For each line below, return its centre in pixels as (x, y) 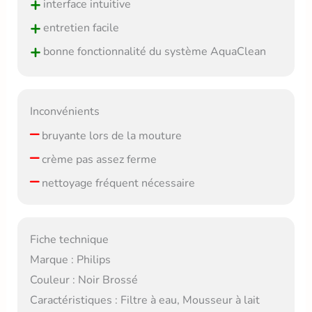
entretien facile (79, 28)
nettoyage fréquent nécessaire (117, 183)
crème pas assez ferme (97, 159)
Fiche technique (69, 240)
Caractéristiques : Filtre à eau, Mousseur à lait (145, 301)
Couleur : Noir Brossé (84, 280)
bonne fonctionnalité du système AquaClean (153, 51)
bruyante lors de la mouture (110, 135)
